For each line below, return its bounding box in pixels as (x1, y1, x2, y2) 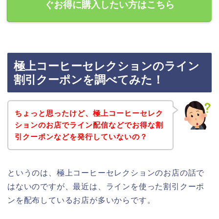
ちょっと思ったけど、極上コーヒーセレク (14, 109, 163, 117)
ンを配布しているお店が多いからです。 (7, 196, 155, 204)
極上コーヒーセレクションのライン (14, 60, 199, 73)
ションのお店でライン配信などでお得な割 (14, 120, 163, 129)
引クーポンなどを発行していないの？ (14, 132, 148, 141)
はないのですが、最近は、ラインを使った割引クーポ (7, 182, 205, 191)
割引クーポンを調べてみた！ (14, 73, 164, 87)
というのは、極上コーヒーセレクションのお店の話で (7, 168, 205, 177)
